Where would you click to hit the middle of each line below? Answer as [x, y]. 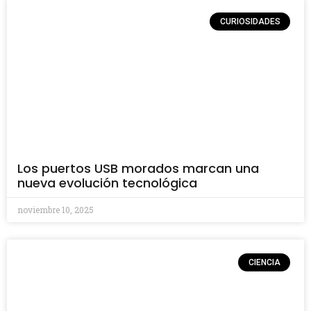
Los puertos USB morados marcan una [138, 168]
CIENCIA [264, 263]
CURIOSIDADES [250, 22]
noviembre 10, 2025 [56, 210]
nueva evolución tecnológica [107, 183]
